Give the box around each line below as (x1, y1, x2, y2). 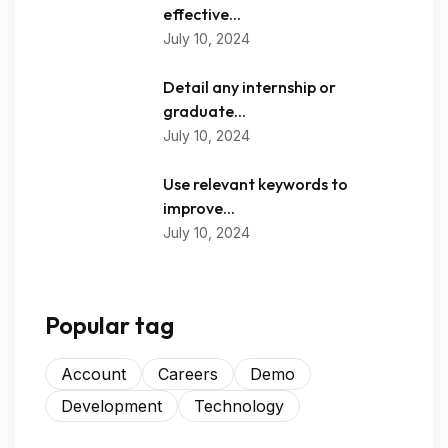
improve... (163, 198, 235, 218)
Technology (194, 396, 284, 416)
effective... (163, 4, 241, 24)
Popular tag (45, 310, 174, 340)
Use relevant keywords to (163, 174, 348, 194)
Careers (158, 364, 218, 384)
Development (61, 396, 162, 416)
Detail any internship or (163, 77, 336, 97)
